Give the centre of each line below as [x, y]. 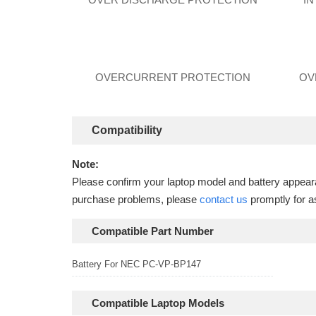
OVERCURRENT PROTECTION [172, 77]
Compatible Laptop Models [158, 303]
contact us [224, 199]
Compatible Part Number [153, 231]
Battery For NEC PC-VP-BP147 [136, 264]
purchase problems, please [136, 199]
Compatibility [127, 130]
